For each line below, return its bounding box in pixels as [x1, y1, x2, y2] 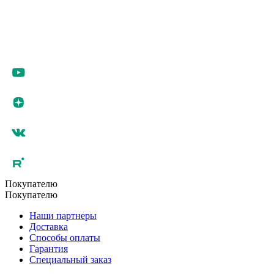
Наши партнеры [29, 210, 97, 221]
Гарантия [29, 243, 68, 254]
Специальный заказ [29, 254, 111, 265]
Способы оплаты [29, 232, 100, 243]
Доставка [29, 221, 68, 232]
